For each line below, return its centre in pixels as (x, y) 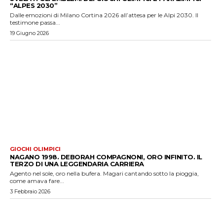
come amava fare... (37, 181)
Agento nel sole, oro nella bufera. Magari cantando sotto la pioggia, (104, 173)
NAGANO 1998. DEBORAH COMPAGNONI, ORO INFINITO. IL (106, 157)
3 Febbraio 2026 (30, 191)
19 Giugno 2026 (29, 33)
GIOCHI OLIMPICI (35, 149)
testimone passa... (35, 23)
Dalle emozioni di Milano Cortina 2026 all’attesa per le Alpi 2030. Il (104, 15)
